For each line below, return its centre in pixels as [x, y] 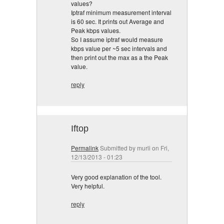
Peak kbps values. [96, 30]
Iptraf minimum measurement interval [121, 12]
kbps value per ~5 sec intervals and [119, 48]
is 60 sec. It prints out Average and [117, 21]
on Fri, [160, 147]
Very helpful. [88, 185]
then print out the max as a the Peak [119, 57]
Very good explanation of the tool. [116, 176]
